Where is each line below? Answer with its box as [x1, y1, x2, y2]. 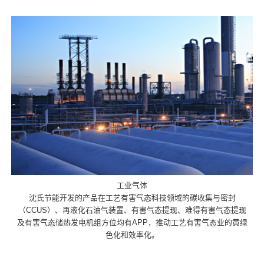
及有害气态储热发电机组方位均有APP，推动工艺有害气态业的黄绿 [16, 218, 247, 227]
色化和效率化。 [105, 230, 159, 240]
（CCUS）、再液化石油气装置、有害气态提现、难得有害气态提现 [18, 206, 246, 215]
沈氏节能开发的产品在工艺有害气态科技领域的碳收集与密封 [28, 193, 236, 203]
